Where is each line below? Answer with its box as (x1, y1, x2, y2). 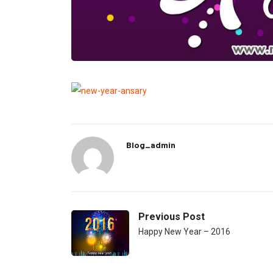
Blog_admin (126, 140, 175, 151)
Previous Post (138, 211, 205, 223)
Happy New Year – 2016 (138, 227, 230, 237)
